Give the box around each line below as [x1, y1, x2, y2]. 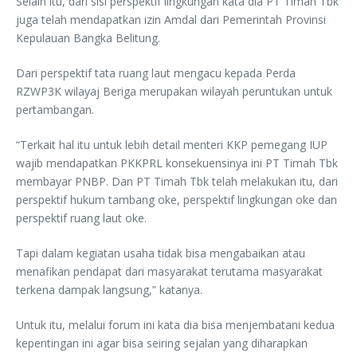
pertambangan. [16, 101, 94, 117]
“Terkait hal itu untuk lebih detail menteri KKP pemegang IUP [16, 136, 328, 152]
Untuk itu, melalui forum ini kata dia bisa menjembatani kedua [16, 316, 335, 332]
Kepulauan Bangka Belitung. [16, 29, 160, 45]
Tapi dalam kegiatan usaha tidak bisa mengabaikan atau [16, 245, 305, 261]
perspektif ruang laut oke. [16, 210, 147, 226]
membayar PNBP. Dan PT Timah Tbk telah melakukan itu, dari [16, 173, 338, 189]
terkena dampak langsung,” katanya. [16, 281, 202, 297]
